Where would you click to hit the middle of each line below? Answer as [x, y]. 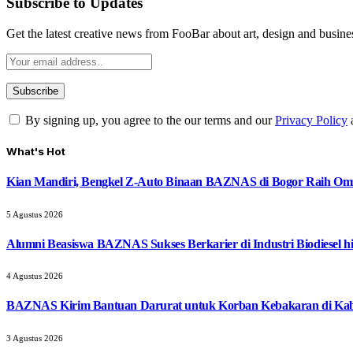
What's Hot [36, 152]
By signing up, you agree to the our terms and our [149, 121]
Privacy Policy [311, 121]
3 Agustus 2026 [35, 338]
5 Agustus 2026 [35, 214]
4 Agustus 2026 [35, 276]
